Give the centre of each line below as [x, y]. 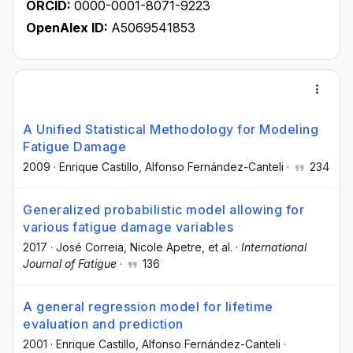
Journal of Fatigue [70, 264]
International [274, 247]
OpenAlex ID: [67, 28]
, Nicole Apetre [163, 247]
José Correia [90, 247]
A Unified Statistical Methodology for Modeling [171, 129]
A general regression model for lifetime [148, 307]
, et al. [217, 247]
